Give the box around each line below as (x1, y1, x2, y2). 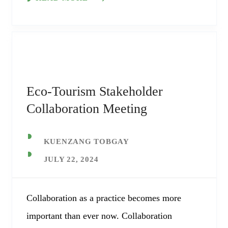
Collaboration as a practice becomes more (26, 193, 181, 203)
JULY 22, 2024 (43, 155, 99, 163)
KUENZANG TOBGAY (43, 137, 129, 146)
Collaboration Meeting (26, 101, 147, 116)
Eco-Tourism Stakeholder (26, 84, 163, 99)
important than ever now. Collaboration (26, 211, 172, 221)
